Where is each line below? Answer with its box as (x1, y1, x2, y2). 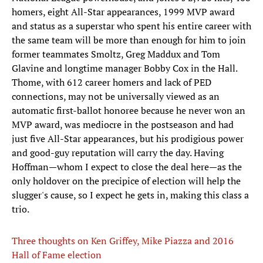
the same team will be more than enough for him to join (12, 33, 246, 47)
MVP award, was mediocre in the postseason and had (12, 118, 234, 131)
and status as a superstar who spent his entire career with (12, 19, 251, 33)
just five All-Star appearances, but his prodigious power (12, 132, 244, 146)
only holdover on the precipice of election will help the (12, 174, 241, 188)
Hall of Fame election (12, 248, 102, 262)
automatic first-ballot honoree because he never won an (12, 104, 245, 117)
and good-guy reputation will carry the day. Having (12, 146, 224, 160)
